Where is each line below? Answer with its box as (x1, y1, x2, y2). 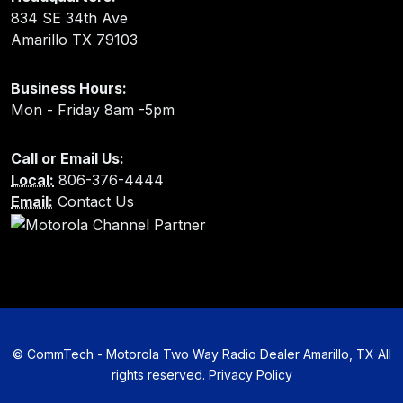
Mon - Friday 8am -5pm (11, 100, 175, 119)
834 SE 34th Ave (11, 8, 128, 27)
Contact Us (53, 192, 134, 210)
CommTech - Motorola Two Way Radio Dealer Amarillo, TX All (22, 345, 391, 362)
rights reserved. (111, 366, 209, 382)
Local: (11, 170, 54, 189)
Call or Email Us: (11, 148, 124, 167)
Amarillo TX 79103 (11, 30, 138, 49)
